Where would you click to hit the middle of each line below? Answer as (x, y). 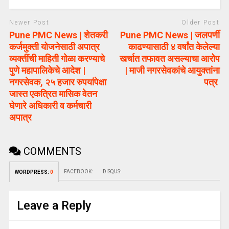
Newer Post (29, 23)
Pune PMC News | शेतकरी (58, 35)
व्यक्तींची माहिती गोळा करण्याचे (57, 58)
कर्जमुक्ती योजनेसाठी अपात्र (54, 47)
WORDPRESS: (32, 172)
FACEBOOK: (78, 171)
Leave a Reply (54, 205)
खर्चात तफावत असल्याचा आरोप (170, 58)
